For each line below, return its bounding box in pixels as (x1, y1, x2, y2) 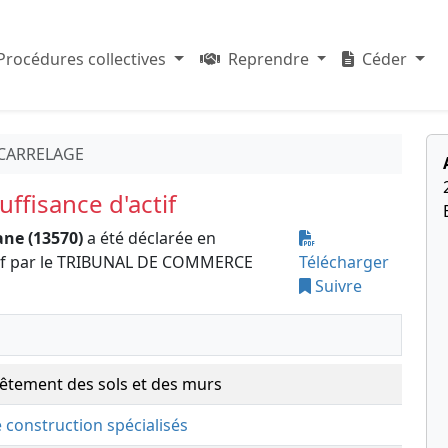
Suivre (311, 275, 363, 297)
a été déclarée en (83, 227, 216, 249)
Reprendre (223, 48, 313, 70)
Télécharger (299, 251, 390, 273)
